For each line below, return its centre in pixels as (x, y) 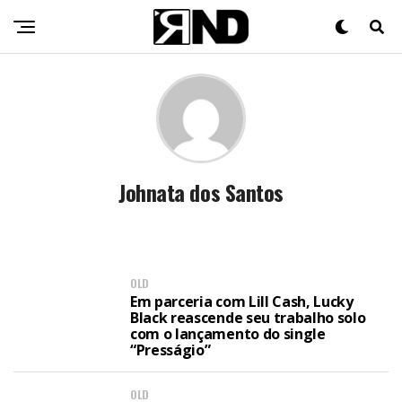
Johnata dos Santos (201, 192)
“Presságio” (170, 350)
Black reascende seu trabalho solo (248, 318)
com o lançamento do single (228, 334)
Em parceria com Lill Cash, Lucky (242, 301)
